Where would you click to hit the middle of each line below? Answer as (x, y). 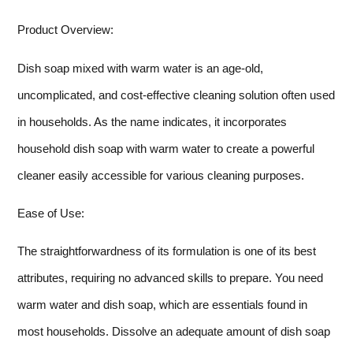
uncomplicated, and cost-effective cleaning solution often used (176, 95)
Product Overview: (65, 30)
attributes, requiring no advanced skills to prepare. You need (170, 278)
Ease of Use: (51, 214)
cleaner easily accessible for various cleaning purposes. (161, 175)
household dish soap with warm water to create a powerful (166, 148)
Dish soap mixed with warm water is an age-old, (140, 68)
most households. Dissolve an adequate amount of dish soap (174, 332)
